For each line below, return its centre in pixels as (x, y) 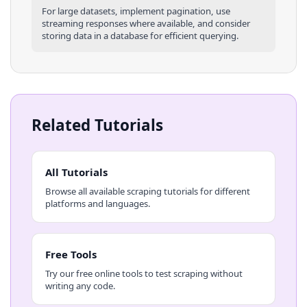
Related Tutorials (97, 125)
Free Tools (71, 254)
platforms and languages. (98, 203)
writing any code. (80, 285)
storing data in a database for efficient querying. (140, 35)
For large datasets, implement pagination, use (136, 11)
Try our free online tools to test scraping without (144, 273)
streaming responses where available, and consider (146, 23)
